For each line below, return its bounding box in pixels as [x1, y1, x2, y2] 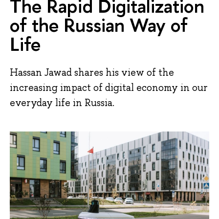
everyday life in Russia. [10, 96, 114, 109]
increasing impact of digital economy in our [10, 81, 208, 94]
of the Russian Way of [10, 12, 188, 38]
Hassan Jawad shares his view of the [10, 66, 174, 79]
